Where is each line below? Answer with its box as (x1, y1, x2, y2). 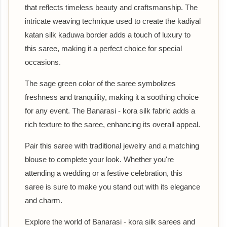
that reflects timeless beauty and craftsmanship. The (25, 3, 198, 12)
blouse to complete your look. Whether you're (25, 155, 174, 164)
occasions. (25, 57, 61, 66)
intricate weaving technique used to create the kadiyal (25, 16, 201, 25)
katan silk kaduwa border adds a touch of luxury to (25, 30, 191, 39)
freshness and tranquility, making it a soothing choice (25, 92, 199, 101)
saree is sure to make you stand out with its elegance (25, 182, 200, 191)
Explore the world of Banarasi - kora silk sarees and (25, 217, 195, 226)
